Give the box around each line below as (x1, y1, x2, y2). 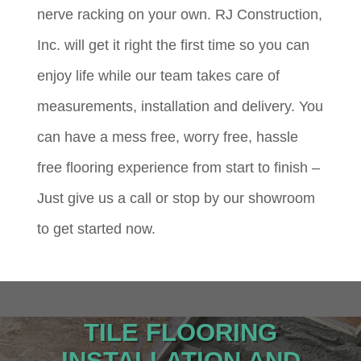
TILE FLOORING (84, 318, 277, 346)
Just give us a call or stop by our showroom (37, 189, 316, 206)
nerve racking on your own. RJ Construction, (37, 6, 323, 23)
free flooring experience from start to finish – (37, 159, 321, 176)
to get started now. (37, 220, 156, 237)
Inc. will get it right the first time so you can (37, 36, 310, 53)
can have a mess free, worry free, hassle (37, 128, 299, 145)
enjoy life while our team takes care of (37, 67, 280, 84)
